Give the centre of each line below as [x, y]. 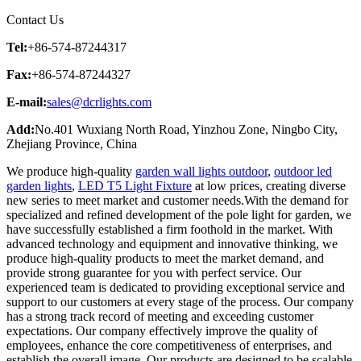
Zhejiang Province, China [72, 143]
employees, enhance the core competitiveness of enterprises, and [169, 345]
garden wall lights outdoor [201, 171]
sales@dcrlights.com [99, 102]
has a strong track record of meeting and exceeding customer [160, 316]
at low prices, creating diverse [269, 185]
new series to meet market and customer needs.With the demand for [177, 200]
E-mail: [27, 102]
